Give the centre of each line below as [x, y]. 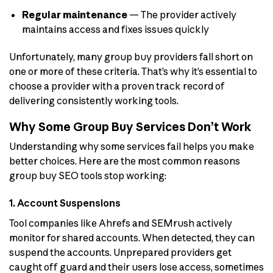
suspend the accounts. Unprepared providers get [120, 253]
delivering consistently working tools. [94, 100]
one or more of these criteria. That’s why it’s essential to [133, 71]
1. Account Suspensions [65, 203]
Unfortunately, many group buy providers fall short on [131, 56]
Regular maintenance [74, 15]
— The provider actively [182, 15]
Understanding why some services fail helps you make [132, 147]
